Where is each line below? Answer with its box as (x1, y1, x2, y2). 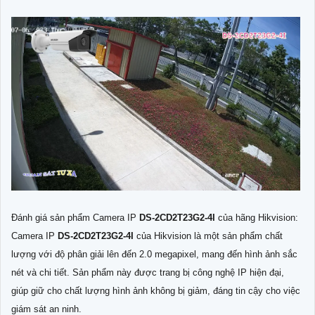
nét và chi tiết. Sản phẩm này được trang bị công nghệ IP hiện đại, (11, 266, 284, 278)
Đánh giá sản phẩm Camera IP (11, 212, 139, 223)
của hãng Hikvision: (218, 212, 298, 223)
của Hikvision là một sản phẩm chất (136, 230, 283, 241)
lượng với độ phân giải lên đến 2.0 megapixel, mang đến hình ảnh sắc (11, 248, 297, 259)
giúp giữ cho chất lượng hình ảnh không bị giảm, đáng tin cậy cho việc (11, 285, 300, 296)
